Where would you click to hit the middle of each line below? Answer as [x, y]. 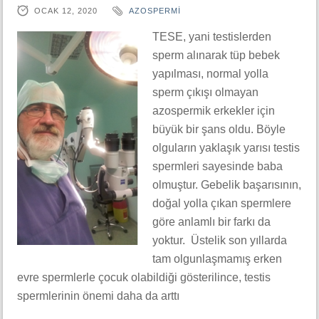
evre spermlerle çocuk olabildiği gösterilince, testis [144, 277]
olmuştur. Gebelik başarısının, [227, 185]
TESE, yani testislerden [212, 37]
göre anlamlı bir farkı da [211, 222]
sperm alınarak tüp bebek [216, 55]
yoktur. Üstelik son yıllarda [220, 240]
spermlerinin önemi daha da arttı [98, 296]
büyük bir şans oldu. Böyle [219, 129]
